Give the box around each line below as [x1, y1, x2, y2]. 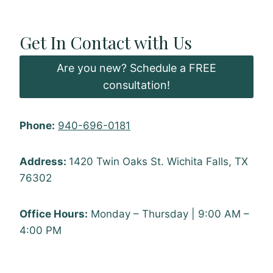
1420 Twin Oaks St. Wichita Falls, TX [69, 155, 248, 168]
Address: [19, 155, 69, 168]
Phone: [19, 119, 55, 132]
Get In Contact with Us [19, 31, 192, 54]
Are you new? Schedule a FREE [57, 62, 216, 75]
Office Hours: [19, 208, 88, 221]
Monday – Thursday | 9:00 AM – [88, 208, 249, 221]
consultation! [103, 79, 170, 92]
